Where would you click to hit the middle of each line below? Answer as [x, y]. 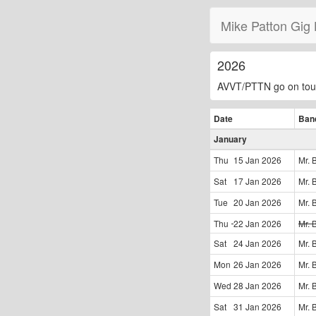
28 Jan [247, 285]
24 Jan [247, 243]
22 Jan [247, 223]
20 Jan [247, 202]
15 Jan [247, 160]
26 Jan [247, 264]
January [230, 139]
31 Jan [247, 306]
